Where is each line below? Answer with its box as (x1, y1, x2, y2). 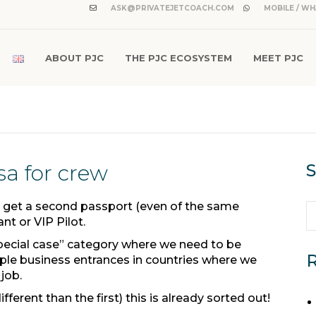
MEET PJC (253, 52, 303, 63)
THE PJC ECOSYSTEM (125, 52, 232, 63)
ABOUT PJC (45, 52, 104, 63)
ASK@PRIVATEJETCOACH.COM (109, 4, 234, 13)
